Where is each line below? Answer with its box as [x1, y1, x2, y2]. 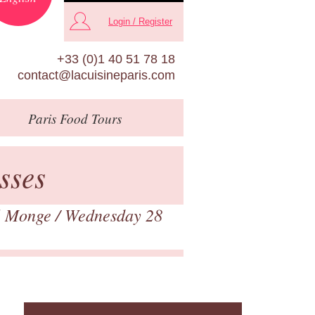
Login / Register [108, 16, 172, 27]
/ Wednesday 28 [56, 202, 162, 226]
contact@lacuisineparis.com [18, 67, 175, 82]
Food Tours [56, 109, 122, 127]
